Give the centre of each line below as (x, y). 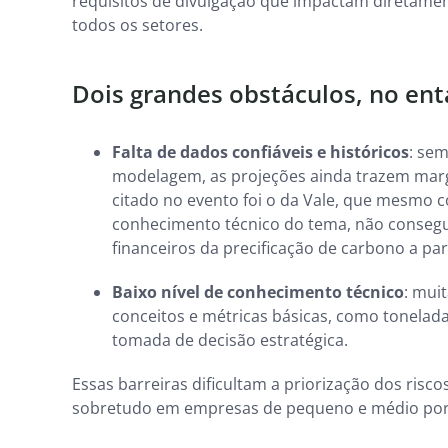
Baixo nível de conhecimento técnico (258, 291)
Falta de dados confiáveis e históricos (260, 151)
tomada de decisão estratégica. (232, 339)
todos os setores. (137, 24)
